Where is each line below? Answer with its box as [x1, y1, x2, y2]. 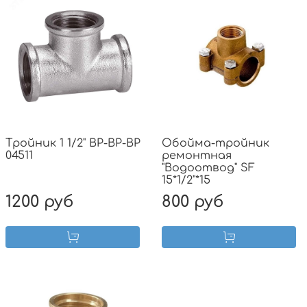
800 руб [162, 193, 223, 211]
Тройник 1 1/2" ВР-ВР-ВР [5, 137, 140, 150]
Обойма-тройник [162, 137, 269, 150]
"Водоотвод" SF [162, 162, 255, 175]
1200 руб [5, 193, 73, 211]
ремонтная [162, 149, 232, 162]
